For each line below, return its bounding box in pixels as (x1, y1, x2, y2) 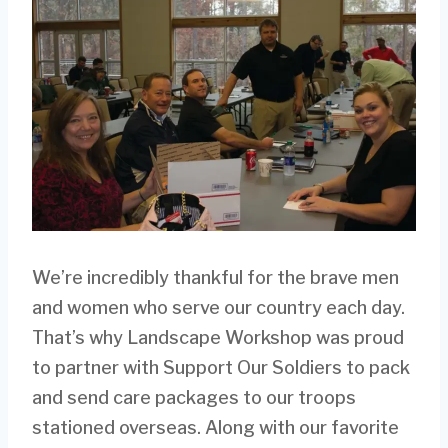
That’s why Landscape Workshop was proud (32, 327, 404, 349)
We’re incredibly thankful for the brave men (32, 267, 399, 289)
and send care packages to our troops (32, 387, 356, 409)
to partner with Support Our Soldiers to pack (32, 357, 410, 379)
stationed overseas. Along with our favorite (32, 417, 399, 439)
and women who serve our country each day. (32, 297, 405, 319)
